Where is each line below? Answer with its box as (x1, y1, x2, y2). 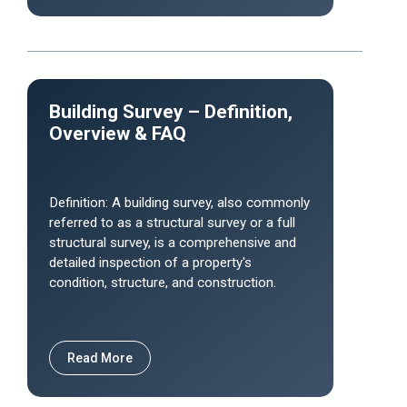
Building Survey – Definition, (49, 101, 293, 123)
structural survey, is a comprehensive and (49, 234, 296, 251)
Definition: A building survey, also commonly (49, 194, 310, 211)
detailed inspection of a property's (49, 254, 252, 271)
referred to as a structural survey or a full (49, 214, 295, 231)
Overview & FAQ (49, 123, 186, 144)
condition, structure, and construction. (49, 274, 276, 291)
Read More (67, 351, 133, 365)
